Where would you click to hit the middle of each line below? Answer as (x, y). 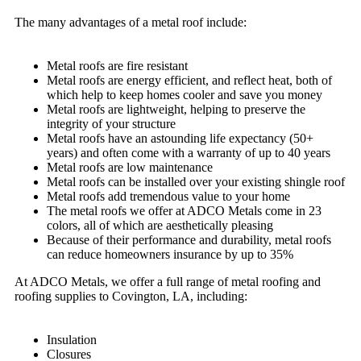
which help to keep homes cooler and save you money (185, 95)
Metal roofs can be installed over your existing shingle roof (196, 182)
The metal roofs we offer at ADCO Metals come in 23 (184, 211)
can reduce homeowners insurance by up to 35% (170, 254)
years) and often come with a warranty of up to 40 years (189, 153)
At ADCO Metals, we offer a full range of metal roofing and (168, 282)
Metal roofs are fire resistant (117, 66)
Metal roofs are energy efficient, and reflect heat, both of (189, 80)
